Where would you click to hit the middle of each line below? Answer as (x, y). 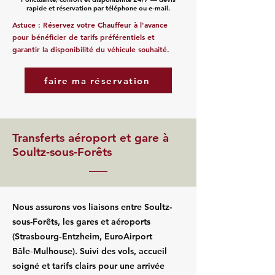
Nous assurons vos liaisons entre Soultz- (92, 207)
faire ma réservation (97, 80)
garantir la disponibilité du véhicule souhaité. (91, 49)
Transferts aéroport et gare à (91, 138)
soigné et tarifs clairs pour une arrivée (88, 266)
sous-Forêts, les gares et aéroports (81, 222)
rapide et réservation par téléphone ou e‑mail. (98, 8)
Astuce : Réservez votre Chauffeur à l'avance (90, 25)
